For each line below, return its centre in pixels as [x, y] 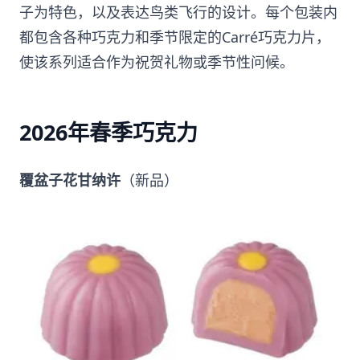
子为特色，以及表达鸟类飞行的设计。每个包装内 [178, 12]
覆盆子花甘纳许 [70, 180]
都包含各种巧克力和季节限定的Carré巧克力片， [175, 37]
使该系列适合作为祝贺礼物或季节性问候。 [157, 61]
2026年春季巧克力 [108, 132]
